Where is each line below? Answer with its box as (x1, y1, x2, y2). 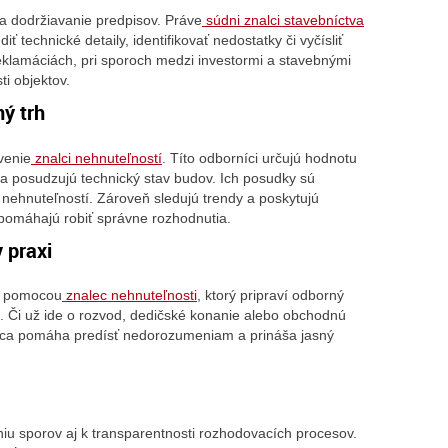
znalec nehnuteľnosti (62, 287, 197, 304)
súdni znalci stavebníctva (202, 12, 364, 29)
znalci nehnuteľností (31, 149, 162, 166)
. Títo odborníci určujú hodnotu (162, 149, 357, 166)
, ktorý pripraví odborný (197, 287, 344, 304)
